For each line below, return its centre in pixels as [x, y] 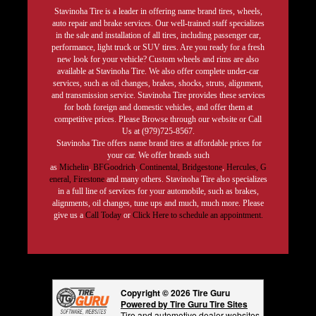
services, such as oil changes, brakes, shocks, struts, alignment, [158, 84]
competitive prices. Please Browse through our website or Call [158, 120]
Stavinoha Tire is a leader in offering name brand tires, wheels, [158, 12]
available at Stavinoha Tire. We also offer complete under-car [158, 72]
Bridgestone [202, 168]
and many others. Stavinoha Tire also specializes [186, 180]
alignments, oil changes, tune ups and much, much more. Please [158, 203]
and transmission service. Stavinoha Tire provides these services [158, 96]
